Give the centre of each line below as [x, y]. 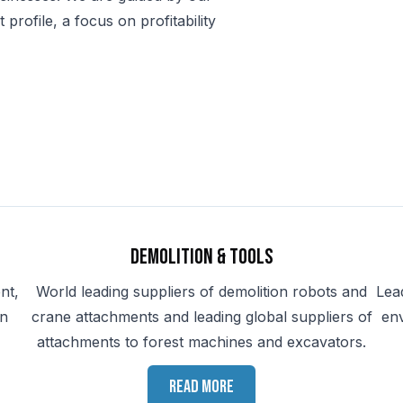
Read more [201, 387]
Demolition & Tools [201, 257]
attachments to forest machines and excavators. [201, 342]
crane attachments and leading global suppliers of [201, 317]
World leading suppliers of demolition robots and [201, 291]
